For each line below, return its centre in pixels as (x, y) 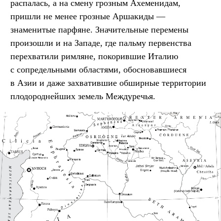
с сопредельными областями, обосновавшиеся (98, 69)
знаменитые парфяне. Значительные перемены (99, 29)
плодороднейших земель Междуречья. (83, 96)
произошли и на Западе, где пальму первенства (101, 43)
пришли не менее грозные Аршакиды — (88, 16)
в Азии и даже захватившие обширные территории (108, 83)
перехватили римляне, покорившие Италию (94, 56)
